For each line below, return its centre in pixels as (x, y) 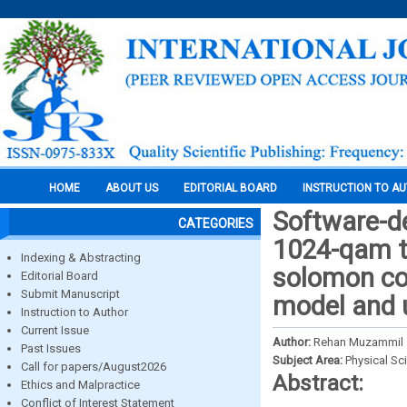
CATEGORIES (216, 223)
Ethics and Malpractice (80, 385)
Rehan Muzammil (358, 342)
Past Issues (51, 348)
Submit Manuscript (70, 294)
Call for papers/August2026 (94, 367)
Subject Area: (309, 360)
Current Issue (55, 330)
